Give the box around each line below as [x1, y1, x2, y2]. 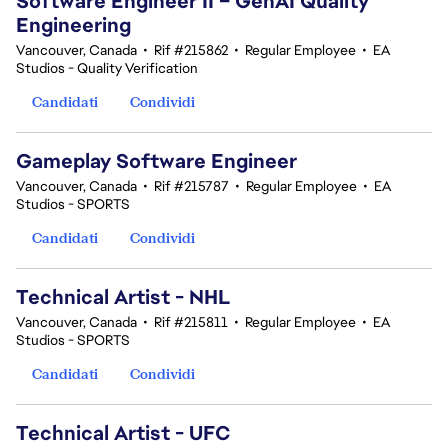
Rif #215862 [154, 41, 228, 59]
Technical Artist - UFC [16, 420, 231, 446]
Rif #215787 [154, 177, 229, 195]
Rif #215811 [154, 313, 228, 331]
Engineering [16, 12, 131, 38]
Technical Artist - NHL [16, 284, 231, 310]
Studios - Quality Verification [16, 59, 198, 77]
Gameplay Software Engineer [16, 148, 297, 174]
